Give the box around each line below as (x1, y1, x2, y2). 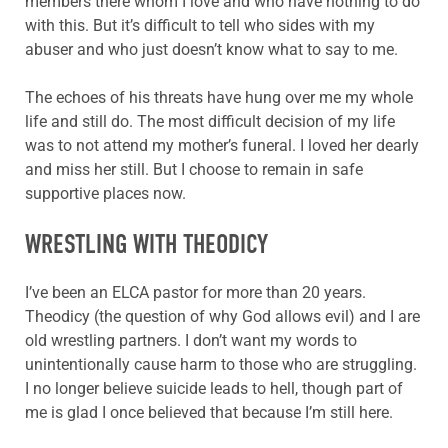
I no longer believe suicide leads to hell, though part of (25, 379, 403, 399)
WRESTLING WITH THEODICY (25, 228, 268, 260)
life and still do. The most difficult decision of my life (25, 111, 395, 131)
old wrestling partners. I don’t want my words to (25, 331, 357, 351)
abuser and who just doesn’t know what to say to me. (25, 39, 398, 59)
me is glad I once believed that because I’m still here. (25, 403, 393, 423)
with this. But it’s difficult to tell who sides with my (25, 15, 375, 35)
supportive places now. (25, 183, 186, 203)
